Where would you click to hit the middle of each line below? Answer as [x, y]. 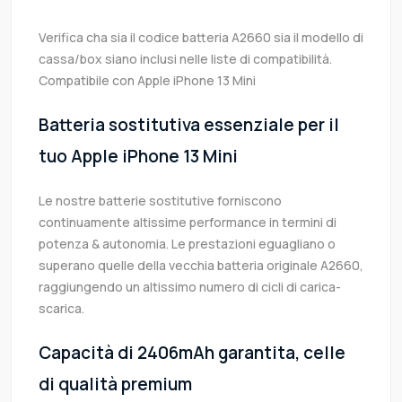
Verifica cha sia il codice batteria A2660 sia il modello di [201, 38]
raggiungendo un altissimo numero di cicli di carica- [190, 287]
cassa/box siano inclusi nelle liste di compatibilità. [185, 59]
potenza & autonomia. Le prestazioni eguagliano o [187, 244]
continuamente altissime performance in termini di [188, 223]
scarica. [61, 309]
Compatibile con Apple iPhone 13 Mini [147, 81]
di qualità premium [115, 385]
